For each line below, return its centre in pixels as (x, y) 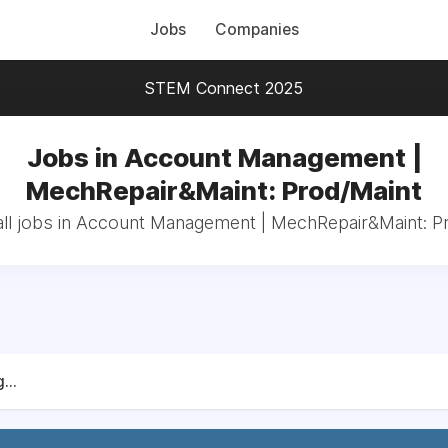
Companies (256, 29)
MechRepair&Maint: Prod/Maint (224, 190)
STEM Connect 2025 (224, 88)
